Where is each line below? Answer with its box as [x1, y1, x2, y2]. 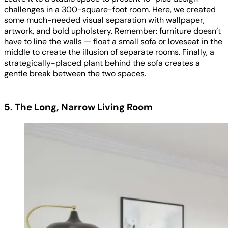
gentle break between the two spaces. [4, 68, 146, 79]
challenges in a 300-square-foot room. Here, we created [4, 4, 216, 15]
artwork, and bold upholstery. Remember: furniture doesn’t [4, 25, 221, 36]
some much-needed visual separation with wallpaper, [4, 14, 205, 25]
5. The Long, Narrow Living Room [4, 101, 153, 114]
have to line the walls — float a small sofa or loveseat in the [4, 36, 222, 47]
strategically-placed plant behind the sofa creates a [4, 57, 200, 68]
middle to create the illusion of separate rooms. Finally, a [4, 46, 214, 58]
